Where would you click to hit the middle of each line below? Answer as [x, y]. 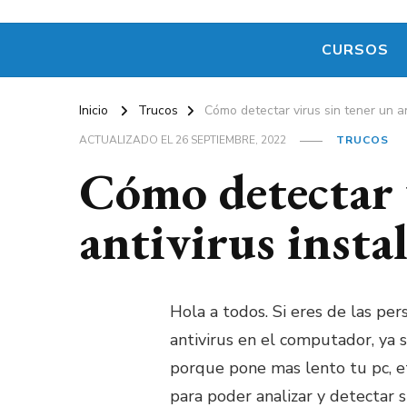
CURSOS [355, 50]
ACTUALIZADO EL [127, 140]
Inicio [94, 111]
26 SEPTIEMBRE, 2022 [231, 140]
